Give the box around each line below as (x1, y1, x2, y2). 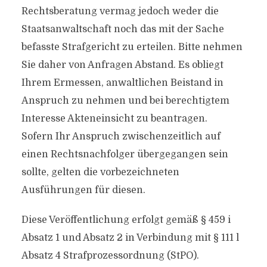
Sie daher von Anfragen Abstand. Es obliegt (21, 60, 223, 70)
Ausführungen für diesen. (21, 185, 145, 195)
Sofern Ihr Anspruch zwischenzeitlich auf (21, 131, 221, 142)
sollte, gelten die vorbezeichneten (21, 167, 179, 178)
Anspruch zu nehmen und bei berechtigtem (21, 95, 229, 106)
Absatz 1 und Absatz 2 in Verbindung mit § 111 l (21, 232, 239, 243)
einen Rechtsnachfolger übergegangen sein (21, 149, 228, 160)
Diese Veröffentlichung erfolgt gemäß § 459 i (21, 215, 231, 225)
